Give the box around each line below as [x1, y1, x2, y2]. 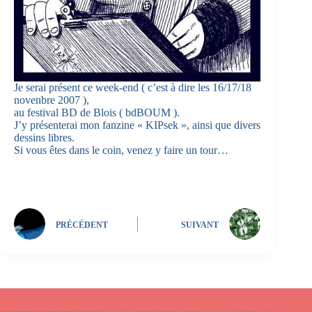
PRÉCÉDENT [56, 219, 108, 230]
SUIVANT [181, 219, 219, 230]
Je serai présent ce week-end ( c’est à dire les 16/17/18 [14, 81, 251, 94]
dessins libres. [14, 132, 75, 144]
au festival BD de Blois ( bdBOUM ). [14, 107, 180, 119]
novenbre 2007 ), [14, 94, 89, 107]
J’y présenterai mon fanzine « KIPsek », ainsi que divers [14, 119, 260, 132]
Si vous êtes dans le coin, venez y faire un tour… [14, 144, 228, 157]
